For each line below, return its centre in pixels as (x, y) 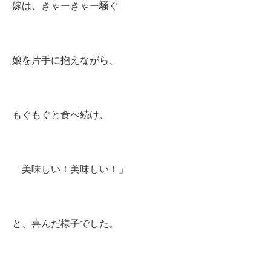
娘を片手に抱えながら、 (65, 60)
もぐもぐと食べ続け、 (60, 115)
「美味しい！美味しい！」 (70, 169)
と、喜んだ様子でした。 (65, 224)
